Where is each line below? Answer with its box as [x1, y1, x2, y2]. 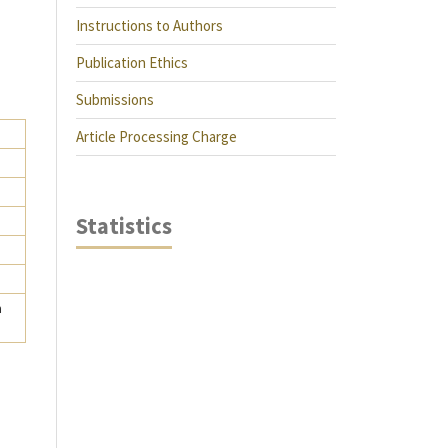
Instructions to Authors [76, 16, 223, 35]
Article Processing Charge [76, 127, 237, 146]
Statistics [76, 212, 172, 240]
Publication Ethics [76, 53, 188, 72]
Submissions [76, 90, 154, 109]
